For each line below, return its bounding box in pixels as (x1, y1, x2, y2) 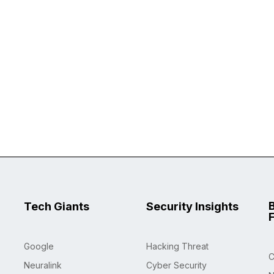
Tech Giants (24, 200, 89, 213)
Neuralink (24, 260, 62, 271)
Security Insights (146, 200, 239, 213)
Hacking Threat (146, 241, 209, 252)
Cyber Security (146, 260, 207, 271)
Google (24, 241, 54, 252)
